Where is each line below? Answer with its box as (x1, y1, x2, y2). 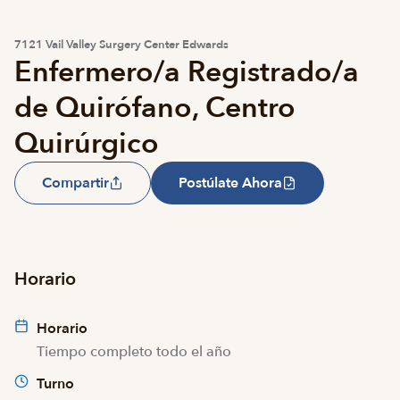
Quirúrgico (14, 124, 159, 163)
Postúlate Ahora (179, 173, 282, 193)
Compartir (42, 173, 109, 193)
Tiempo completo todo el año (37, 342, 231, 362)
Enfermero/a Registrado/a (14, 53, 359, 92)
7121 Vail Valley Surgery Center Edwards (14, 37, 229, 53)
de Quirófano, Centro (14, 88, 296, 128)
